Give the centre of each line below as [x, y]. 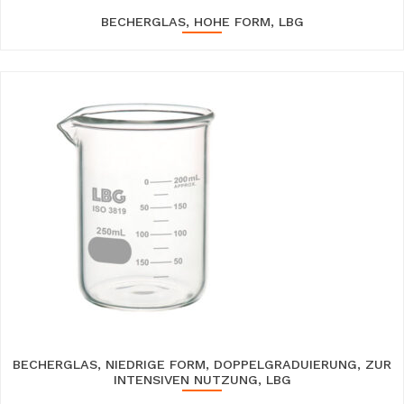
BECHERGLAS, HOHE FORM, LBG [202, 22]
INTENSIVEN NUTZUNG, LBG [202, 379]
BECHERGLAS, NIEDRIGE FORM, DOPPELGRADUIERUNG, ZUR [202, 364]
